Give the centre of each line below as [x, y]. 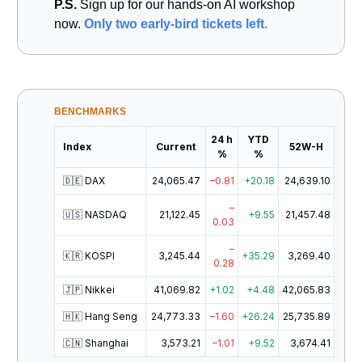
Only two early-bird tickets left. [176, 23]
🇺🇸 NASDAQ [95, 214]
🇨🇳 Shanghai [96, 343]
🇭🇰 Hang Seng [100, 316]
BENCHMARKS [90, 111]
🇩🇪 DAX [84, 180]
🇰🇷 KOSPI [89, 255]
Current [176, 146]
